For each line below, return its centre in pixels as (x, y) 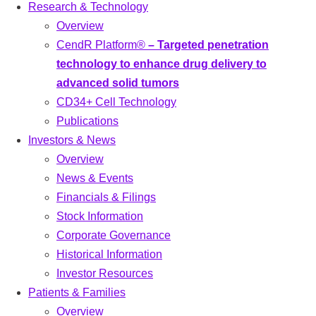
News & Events (95, 178)
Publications (87, 121)
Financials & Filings (106, 197)
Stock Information (100, 216)
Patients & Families (77, 292)
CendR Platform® (102, 44)
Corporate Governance (114, 235)
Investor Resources (105, 273)
